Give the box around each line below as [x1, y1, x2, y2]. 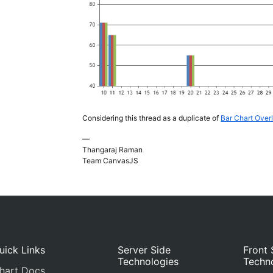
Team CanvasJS [82, 156, 139, 166]
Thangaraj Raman [82, 145, 143, 155]
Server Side [118, 244, 171, 257]
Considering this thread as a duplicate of [82, 113, 221, 123]
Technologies [118, 255, 179, 268]
